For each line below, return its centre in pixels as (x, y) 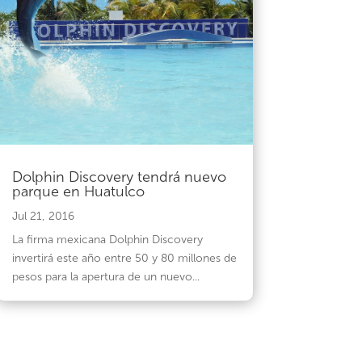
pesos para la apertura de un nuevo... (105, 276)
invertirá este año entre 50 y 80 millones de (124, 258)
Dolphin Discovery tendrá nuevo (119, 177)
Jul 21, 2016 (43, 216)
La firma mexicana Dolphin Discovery (107, 239)
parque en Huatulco (78, 191)
